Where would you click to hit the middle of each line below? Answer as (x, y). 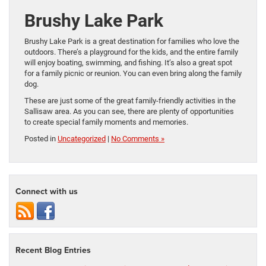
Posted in (41, 139)
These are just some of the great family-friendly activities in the (130, 101)
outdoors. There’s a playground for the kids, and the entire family (131, 52)
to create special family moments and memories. (106, 122)
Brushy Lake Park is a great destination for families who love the (132, 42)
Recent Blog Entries (53, 250)
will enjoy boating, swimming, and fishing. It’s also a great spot (128, 63)
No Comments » (138, 139)
